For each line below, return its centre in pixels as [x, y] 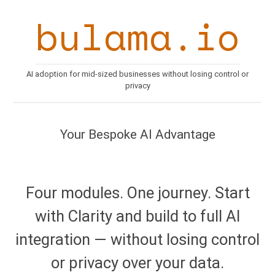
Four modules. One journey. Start [137, 193]
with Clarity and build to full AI [137, 216]
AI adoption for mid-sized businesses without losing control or [137, 74]
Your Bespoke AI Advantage [137, 135]
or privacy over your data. [137, 263]
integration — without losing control [137, 240]
